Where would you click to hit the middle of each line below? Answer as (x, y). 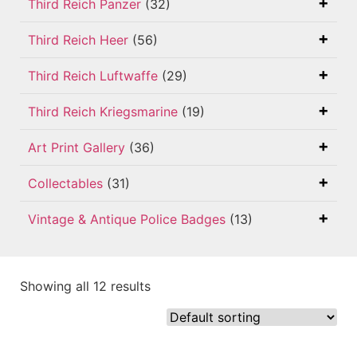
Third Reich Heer (78, 40)
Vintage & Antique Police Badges (127, 219)
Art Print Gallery (76, 147)
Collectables (65, 183)
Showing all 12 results (85, 286)
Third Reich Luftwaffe (93, 76)
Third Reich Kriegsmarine (103, 112)
